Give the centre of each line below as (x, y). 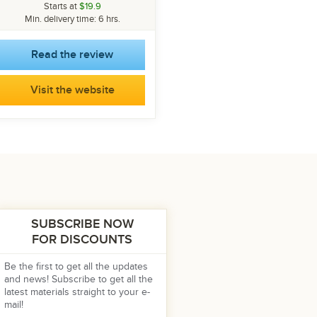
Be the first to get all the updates (76, 266)
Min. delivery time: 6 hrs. (72, 19)
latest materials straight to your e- (77, 292)
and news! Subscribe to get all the (79, 279)
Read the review (72, 54)
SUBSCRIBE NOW (82, 224)
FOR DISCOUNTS (82, 240)
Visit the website (72, 90)
